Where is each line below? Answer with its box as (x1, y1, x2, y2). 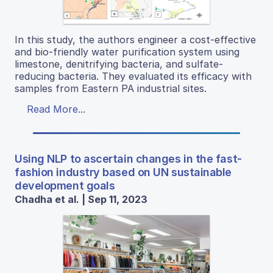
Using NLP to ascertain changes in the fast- (15, 152, 242, 165)
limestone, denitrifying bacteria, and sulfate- (15, 57, 223, 70)
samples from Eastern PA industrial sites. (15, 82, 207, 94)
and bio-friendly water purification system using (15, 45, 239, 58)
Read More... (27, 102, 85, 115)
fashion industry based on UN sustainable (15, 165, 232, 179)
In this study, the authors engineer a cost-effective (15, 33, 256, 46)
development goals (15, 179, 115, 192)
